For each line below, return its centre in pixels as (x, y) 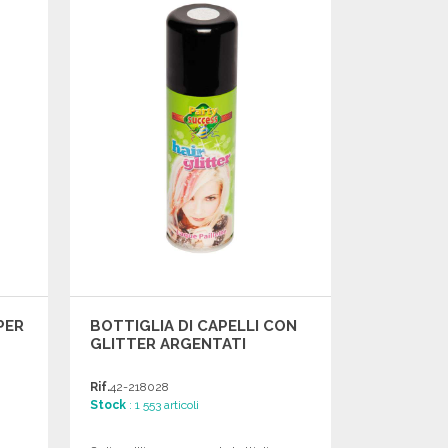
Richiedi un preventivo (200, 17)
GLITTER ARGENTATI (168, 343)
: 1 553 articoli (163, 404)
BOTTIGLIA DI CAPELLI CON (194, 325)
